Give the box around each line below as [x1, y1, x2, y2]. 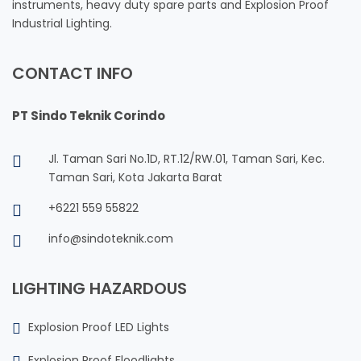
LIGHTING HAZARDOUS [12, 277, 187, 301]
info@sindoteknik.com [48, 230, 173, 247]
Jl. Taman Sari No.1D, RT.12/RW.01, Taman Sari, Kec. [48, 151, 325, 168]
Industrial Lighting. [12, 15, 112, 32]
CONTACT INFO [12, 62, 133, 85]
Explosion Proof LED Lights [28, 319, 169, 336]
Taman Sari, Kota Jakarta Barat [48, 169, 222, 186]
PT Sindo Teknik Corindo [12, 107, 165, 125]
